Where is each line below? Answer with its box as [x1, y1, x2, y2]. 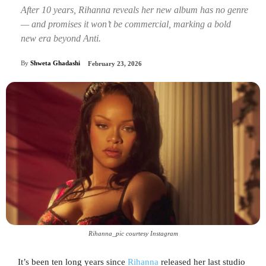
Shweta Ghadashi [30, 59, 80, 67]
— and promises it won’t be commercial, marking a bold [21, 18, 231, 29]
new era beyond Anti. [21, 33, 101, 43]
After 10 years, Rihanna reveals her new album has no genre [21, 4, 248, 15]
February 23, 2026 [88, 60, 142, 68]
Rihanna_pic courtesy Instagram [88, 230, 178, 237]
